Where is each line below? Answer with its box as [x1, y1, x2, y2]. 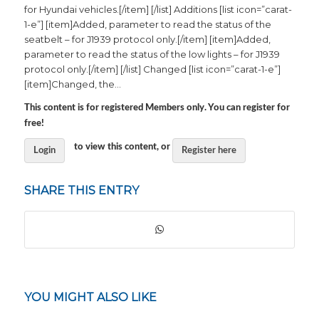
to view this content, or [71, 142, 172, 152]
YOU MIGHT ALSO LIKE [23, 291, 157, 305]
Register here [181, 146, 236, 156]
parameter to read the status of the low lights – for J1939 [23, 48, 280, 61]
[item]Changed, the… [23, 78, 121, 90]
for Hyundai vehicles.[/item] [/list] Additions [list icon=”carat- [23, 4, 292, 16]
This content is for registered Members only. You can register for [23, 103, 290, 113]
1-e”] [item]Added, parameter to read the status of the [23, 19, 271, 31]
